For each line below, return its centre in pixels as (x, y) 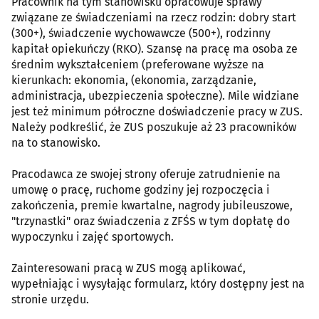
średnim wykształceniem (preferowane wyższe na (138, 65)
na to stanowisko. (56, 143)
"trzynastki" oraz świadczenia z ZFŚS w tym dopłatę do (151, 221)
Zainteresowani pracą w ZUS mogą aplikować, (129, 268)
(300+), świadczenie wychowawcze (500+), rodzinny (141, 33)
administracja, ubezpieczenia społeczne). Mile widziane (155, 96)
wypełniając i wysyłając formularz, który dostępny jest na (158, 284)
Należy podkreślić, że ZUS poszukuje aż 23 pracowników (154, 127)
